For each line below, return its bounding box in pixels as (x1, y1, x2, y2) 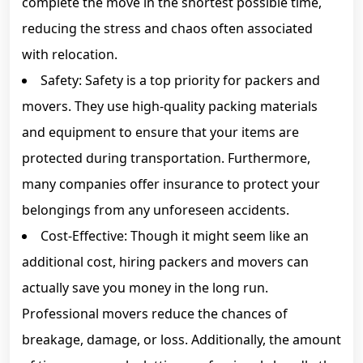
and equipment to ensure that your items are (22, 123, 299, 141)
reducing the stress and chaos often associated (22, 19, 313, 37)
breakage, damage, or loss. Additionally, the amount (22, 331, 341, 348)
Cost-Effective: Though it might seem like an (41, 227, 309, 245)
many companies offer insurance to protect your (22, 175, 320, 193)
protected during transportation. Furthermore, (22, 149, 310, 167)
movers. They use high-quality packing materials (22, 97, 318, 115)
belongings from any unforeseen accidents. (22, 201, 289, 219)
